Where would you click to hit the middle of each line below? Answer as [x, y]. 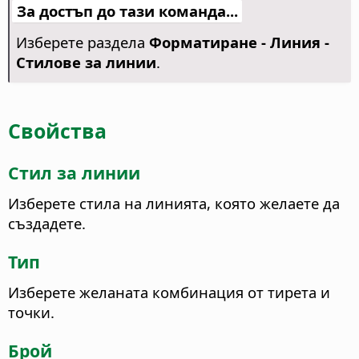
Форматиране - [209, 42]
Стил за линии [74, 173]
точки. [31, 312]
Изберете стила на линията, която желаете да [174, 203]
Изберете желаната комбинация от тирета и [169, 292]
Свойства [57, 130]
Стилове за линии [86, 63]
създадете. [47, 223]
